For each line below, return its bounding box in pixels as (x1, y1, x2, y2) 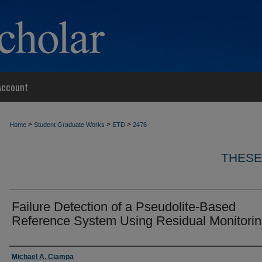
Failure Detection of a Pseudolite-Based (12, 199, 236, 214)
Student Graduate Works (34, 121, 105, 128)
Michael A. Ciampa (12, 253, 74, 261)
